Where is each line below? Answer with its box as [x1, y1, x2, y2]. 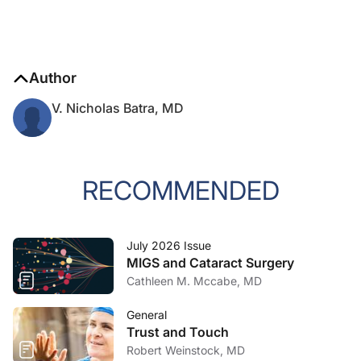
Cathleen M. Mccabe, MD [127, 274, 262, 288]
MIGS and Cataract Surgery [127, 255, 294, 271]
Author [29, 69, 77, 86]
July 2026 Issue [127, 239, 211, 252]
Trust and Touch [127, 324, 229, 340]
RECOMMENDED [81, 175, 280, 206]
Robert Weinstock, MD [127, 343, 245, 357]
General [127, 308, 167, 322]
